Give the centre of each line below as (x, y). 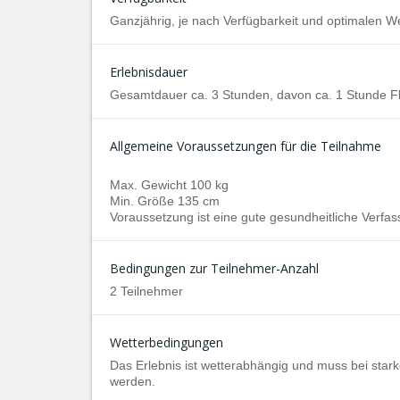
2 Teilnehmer (146, 291)
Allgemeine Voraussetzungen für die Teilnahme (246, 146)
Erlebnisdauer (149, 72)
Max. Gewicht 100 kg (169, 185)
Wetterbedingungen (167, 342)
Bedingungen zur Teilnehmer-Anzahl (214, 268)
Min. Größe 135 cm (165, 201)
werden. (133, 381)
